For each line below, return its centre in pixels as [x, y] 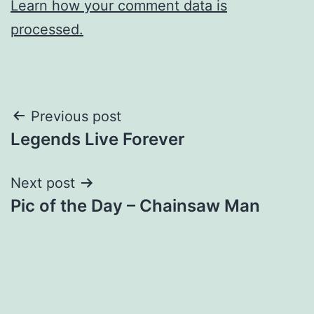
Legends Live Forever [98, 139]
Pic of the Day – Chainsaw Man [135, 205]
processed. [47, 29]
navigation [71, 152]
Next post [43, 183]
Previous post [76, 116]
